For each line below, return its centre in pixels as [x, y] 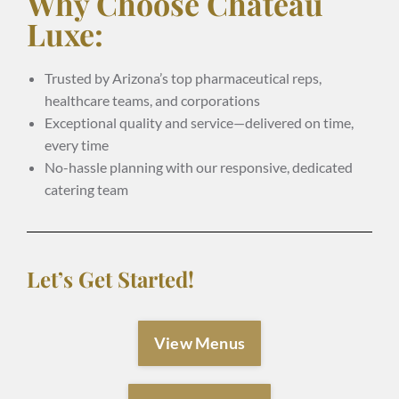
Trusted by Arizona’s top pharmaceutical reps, [183, 77]
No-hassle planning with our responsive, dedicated [199, 167]
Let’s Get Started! [110, 278]
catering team [86, 189]
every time [77, 144]
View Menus [199, 342]
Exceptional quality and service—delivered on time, [199, 122]
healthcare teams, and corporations [152, 100]
